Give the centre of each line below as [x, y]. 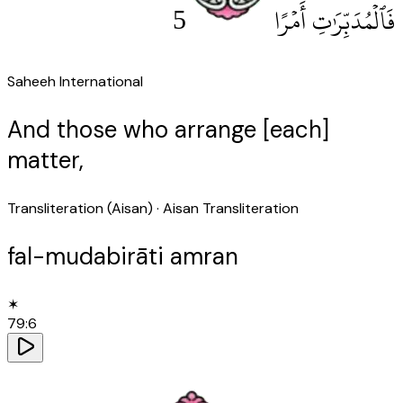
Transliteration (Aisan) [80, 208]
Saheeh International [75, 81]
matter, [45, 160]
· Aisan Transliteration [226, 208]
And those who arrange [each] [168, 129]
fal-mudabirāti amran [123, 256]
